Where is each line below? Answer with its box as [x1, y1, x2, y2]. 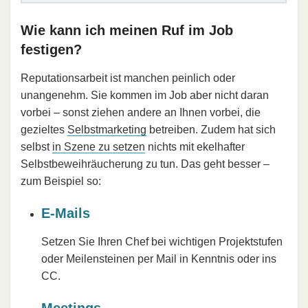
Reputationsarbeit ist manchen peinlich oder [21, 71, 235, 84]
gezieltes [21, 123, 67, 135]
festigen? [21, 41, 82, 57]
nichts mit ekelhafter [145, 140, 245, 153]
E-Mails [41, 205, 90, 221]
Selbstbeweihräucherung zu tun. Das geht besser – [21, 157, 269, 170]
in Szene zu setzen [52, 140, 145, 153]
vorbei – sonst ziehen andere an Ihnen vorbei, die [21, 106, 261, 118]
